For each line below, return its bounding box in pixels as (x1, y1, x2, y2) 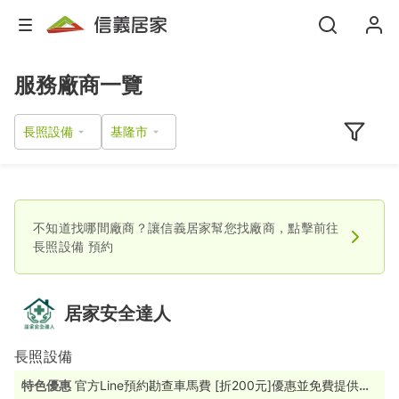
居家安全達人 (64, 303, 171, 325)
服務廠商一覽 (14, 72, 142, 98)
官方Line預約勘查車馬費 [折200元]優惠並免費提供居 (75, 378, 371, 394)
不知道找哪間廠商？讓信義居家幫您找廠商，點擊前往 (33, 220, 339, 236)
